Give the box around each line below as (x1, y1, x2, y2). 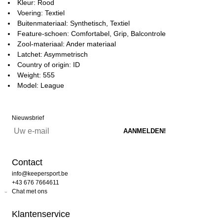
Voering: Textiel (17, 9, 65, 17)
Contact (12, 157, 42, 167)
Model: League (17, 81, 64, 89)
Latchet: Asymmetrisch (17, 50, 88, 58)
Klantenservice (12, 209, 70, 219)
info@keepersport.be (12, 170, 68, 177)
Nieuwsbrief (12, 114, 44, 121)
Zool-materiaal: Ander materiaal (17, 40, 116, 48)
